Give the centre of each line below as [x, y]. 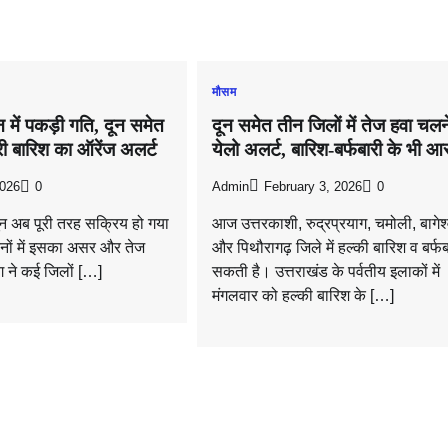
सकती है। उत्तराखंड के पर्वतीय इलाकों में [325, 271]
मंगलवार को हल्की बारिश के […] [302, 295]
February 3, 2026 [312, 186]
